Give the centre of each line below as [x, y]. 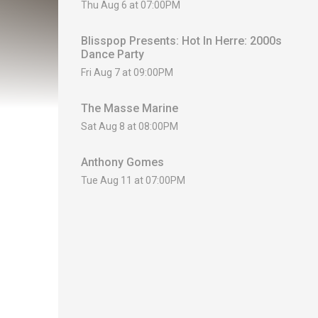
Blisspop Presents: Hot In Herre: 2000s [181, 41]
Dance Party [113, 55]
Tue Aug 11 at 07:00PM [133, 181]
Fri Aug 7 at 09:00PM [127, 73]
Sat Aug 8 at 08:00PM [130, 127]
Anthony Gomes [122, 163]
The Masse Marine [130, 109]
